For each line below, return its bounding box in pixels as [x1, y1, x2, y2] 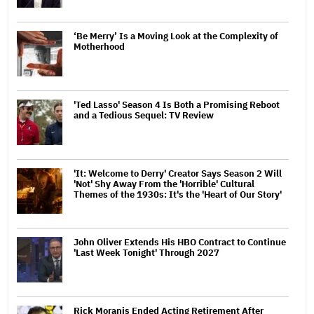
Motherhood [74, 40, 125, 53]
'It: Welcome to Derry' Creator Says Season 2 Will [74, 167, 282, 179]
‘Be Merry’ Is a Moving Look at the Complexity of [74, 29, 278, 42]
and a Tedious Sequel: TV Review [74, 109, 214, 121]
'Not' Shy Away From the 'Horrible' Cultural [74, 177, 254, 190]
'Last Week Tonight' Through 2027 [74, 246, 219, 259]
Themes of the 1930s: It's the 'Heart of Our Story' [74, 188, 282, 200]
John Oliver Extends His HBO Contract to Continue [74, 235, 286, 248]
